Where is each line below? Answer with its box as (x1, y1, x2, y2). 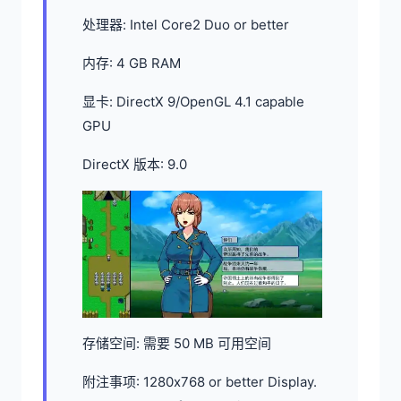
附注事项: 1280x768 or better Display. (82, 372, 317, 390)
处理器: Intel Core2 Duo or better (82, 15, 289, 33)
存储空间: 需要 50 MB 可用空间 (82, 334, 271, 352)
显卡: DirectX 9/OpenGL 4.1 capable (82, 92, 304, 110)
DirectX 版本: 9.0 (82, 155, 187, 173)
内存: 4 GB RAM (82, 54, 181, 72)
